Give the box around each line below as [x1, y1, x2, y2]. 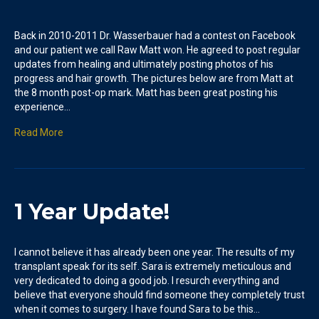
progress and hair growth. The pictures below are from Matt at [14, 72, 293, 84]
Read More [14, 126, 63, 138]
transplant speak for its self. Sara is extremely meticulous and [14, 260, 291, 272]
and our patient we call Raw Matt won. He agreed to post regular [14, 43, 300, 56]
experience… [14, 100, 70, 113]
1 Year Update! [14, 198, 169, 225]
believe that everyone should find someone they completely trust [14, 288, 305, 300]
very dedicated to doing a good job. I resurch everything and [14, 274, 279, 286]
